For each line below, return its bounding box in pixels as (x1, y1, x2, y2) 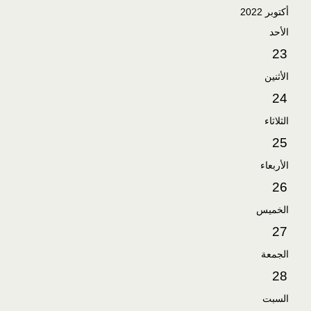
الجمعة (261, 249, 289, 260)
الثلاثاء (264, 115, 289, 126)
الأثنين (264, 71, 289, 82)
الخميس (256, 204, 289, 215)
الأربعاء (260, 160, 289, 171)
